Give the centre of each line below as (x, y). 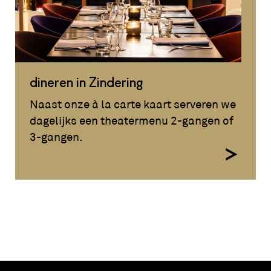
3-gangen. (57, 137)
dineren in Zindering (87, 83)
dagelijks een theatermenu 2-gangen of (132, 121)
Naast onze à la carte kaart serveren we (133, 105)
